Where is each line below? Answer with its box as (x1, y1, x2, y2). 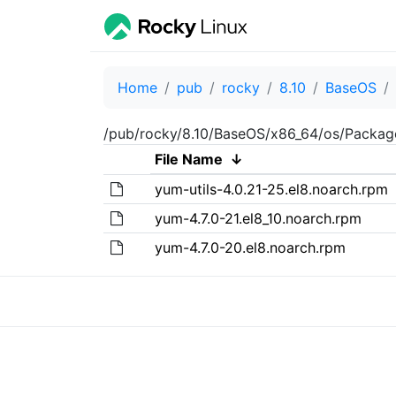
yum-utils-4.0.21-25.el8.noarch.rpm (154, 179, 388, 198)
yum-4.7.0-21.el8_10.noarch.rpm (154, 209, 362, 227)
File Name (154, 149, 223, 168)
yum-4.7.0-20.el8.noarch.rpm (154, 238, 346, 256)
